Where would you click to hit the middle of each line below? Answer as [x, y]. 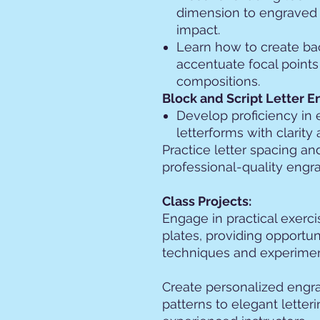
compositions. [218, 81]
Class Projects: [207, 201]
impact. [198, 30]
